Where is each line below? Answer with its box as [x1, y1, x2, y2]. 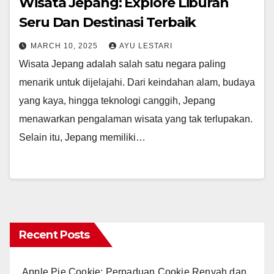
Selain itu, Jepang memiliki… [19, 132, 146, 143]
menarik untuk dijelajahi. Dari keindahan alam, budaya [19, 77, 255, 88]
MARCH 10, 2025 [31, 42, 100, 51]
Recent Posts [19, 228, 90, 242]
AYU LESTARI [119, 42, 172, 51]
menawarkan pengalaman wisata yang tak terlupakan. [19, 114, 253, 125]
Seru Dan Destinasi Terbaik [19, 14, 196, 31]
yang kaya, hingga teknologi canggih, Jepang [19, 95, 215, 106]
